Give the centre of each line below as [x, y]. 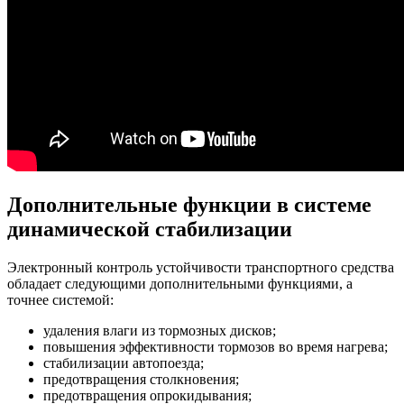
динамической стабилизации [150, 230]
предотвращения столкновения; [141, 379]
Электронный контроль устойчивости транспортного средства [201, 267]
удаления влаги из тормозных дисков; [160, 331]
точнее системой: [60, 300]
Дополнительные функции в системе [189, 205]
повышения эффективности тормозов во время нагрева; [216, 347]
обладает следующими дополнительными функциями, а [180, 284]
